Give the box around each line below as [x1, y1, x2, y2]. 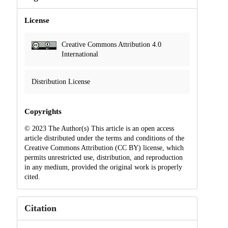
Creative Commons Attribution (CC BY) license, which [24, 144, 184, 152]
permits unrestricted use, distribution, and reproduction [24, 154, 183, 162]
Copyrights [24, 107, 62, 116]
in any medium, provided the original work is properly [24, 163, 182, 172]
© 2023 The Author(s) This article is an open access [24, 125, 174, 133]
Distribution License [31, 78, 90, 86]
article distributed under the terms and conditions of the [24, 134, 184, 142]
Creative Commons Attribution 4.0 [61, 41, 161, 49]
